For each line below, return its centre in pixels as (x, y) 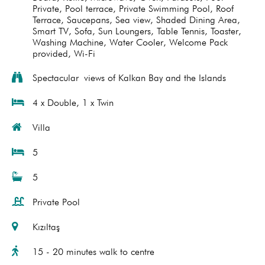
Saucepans (88, 20)
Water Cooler (136, 42)
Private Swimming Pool (164, 9)
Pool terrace (89, 9)
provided (50, 54)
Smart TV (51, 31)
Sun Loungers (125, 31)
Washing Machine (68, 42)
